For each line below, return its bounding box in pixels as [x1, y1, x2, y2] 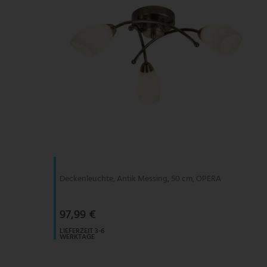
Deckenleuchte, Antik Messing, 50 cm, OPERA [59, 172, 221, 186]
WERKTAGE [59, 231, 95, 243]
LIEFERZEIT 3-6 [59, 225, 104, 237]
